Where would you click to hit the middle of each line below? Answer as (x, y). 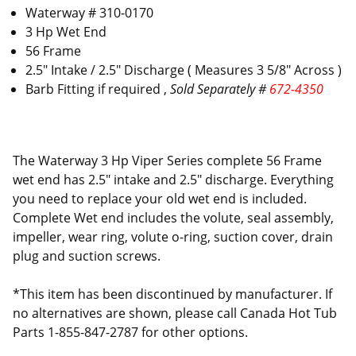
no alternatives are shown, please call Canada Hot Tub (175, 313)
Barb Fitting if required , (98, 89)
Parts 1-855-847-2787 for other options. (130, 332)
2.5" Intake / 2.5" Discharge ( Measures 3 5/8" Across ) (184, 70)
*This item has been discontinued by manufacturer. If (172, 294)
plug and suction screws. (88, 255)
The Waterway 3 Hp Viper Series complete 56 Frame (167, 160)
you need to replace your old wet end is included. (160, 198)
